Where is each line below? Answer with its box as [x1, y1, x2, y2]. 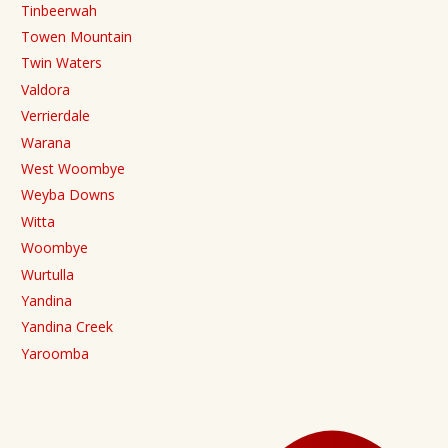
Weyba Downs [21, 185, 115, 205]
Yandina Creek [21, 317, 113, 337]
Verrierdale [21, 106, 90, 126]
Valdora [21, 79, 70, 99]
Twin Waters [21, 53, 102, 73]
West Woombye [21, 158, 125, 178]
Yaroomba [21, 343, 89, 363]
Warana [21, 132, 71, 152]
